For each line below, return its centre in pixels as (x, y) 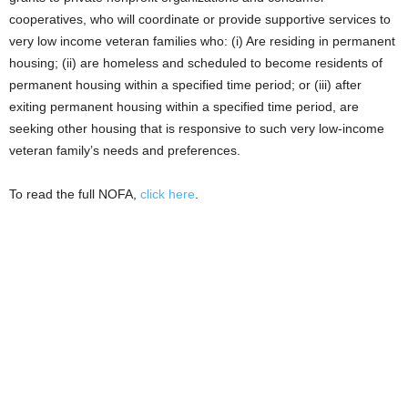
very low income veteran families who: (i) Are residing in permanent (202, 41)
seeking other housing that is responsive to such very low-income (197, 128)
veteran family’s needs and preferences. (125, 150)
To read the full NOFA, (75, 194)
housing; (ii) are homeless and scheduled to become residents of (196, 63)
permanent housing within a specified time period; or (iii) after (185, 85)
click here (168, 194)
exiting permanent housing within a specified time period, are (184, 107)
